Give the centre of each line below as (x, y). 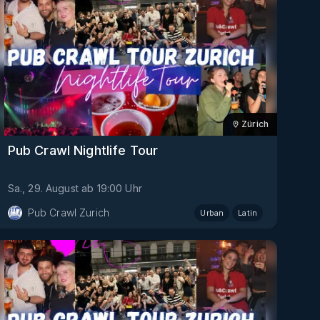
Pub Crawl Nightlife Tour (83, 150)
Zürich (255, 124)
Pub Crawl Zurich (69, 212)
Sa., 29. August (43, 188)
